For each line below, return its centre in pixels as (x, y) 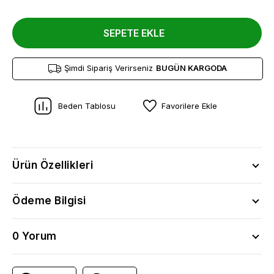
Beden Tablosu (87, 106)
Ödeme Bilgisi (49, 201)
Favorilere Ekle (189, 106)
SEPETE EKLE (134, 33)
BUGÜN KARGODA (191, 68)
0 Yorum (35, 236)
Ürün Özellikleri (53, 165)
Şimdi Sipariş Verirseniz (109, 68)
